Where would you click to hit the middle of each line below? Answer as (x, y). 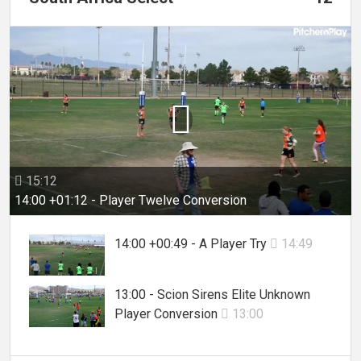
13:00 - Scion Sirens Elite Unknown (212, 295)
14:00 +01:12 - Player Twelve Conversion (131, 200)
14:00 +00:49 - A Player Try (192, 243)
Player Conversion (168, 314)
